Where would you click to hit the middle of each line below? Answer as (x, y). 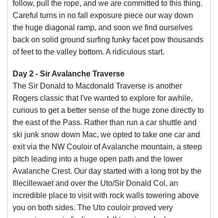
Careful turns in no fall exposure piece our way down (103, 15)
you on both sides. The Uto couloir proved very (93, 208)
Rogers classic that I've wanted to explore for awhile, (103, 98)
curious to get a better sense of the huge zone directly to (108, 110)
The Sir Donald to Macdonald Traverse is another (97, 86)
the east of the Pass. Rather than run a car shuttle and (105, 122)
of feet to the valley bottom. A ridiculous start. (89, 52)
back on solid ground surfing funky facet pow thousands (108, 40)
